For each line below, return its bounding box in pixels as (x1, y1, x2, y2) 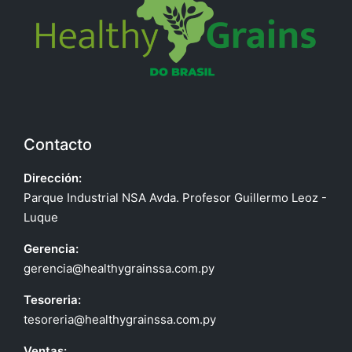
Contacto (24, 135, 92, 155)
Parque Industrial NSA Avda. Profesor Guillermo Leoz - (24, 190, 327, 206)
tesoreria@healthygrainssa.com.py (24, 312, 216, 328)
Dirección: (24, 170, 82, 186)
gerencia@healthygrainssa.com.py (24, 261, 214, 277)
